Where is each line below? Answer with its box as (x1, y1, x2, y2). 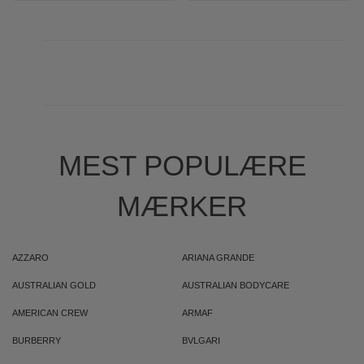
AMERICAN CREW (12, 308, 88, 318)
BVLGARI (182, 336, 220, 345)
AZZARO (12, 253, 49, 262)
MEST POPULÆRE (58, 149, 306, 181)
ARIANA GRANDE (182, 253, 254, 262)
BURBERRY (12, 336, 61, 345)
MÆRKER (117, 190, 247, 222)
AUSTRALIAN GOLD (12, 280, 96, 290)
